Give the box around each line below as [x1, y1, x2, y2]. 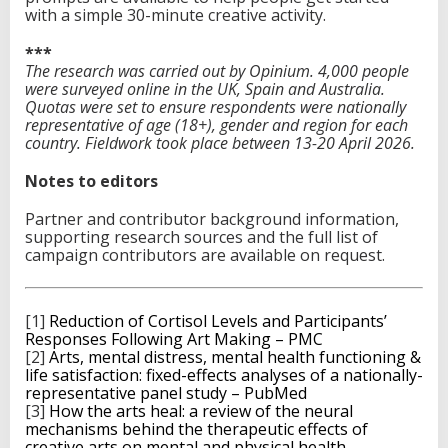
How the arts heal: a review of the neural [49, 399, 353, 422]
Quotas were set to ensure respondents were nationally [25, 95, 406, 118]
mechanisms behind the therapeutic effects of [25, 417, 368, 440]
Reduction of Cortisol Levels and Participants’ [49, 309, 387, 332]
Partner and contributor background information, [25, 207, 399, 230]
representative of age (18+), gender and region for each [25, 113, 408, 136]
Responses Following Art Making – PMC [25, 327, 323, 350]
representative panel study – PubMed [25, 381, 307, 404]
